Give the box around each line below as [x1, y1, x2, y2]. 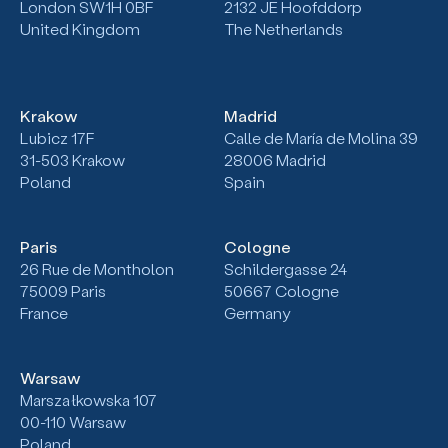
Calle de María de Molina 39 [224, 127, 418, 149]
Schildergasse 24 [224, 258, 347, 280]
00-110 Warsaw [20, 411, 126, 433]
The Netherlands [224, 18, 343, 40]
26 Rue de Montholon [20, 258, 177, 280]
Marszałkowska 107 [20, 389, 157, 411]
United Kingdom [20, 18, 140, 40]
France [20, 302, 68, 324]
